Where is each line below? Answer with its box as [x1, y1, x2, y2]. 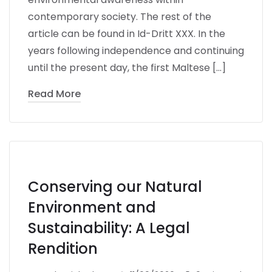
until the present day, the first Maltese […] [28, 60, 226, 75]
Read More [28, 86, 81, 101]
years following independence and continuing [28, 43, 244, 58]
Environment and [28, 197, 156, 217]
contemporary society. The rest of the [28, 9, 211, 24]
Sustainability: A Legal [28, 217, 190, 238]
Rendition [28, 238, 98, 259]
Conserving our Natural [28, 176, 202, 197]
